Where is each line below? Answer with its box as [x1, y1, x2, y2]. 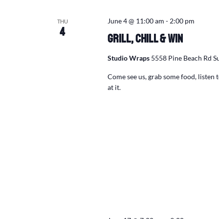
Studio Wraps [107, 54, 151, 62]
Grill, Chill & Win [107, 31, 183, 46]
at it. [107, 83, 121, 91]
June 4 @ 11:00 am [107, 17, 164, 25]
